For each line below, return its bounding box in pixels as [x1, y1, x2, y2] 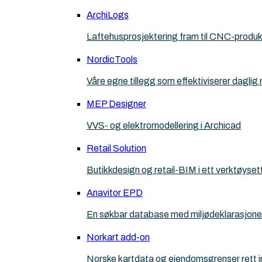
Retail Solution [87, 143, 146, 153]
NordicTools [87, 54, 137, 64]
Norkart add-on [87, 232, 150, 242]
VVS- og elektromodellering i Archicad [87, 120, 241, 130]
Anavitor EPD [87, 188, 143, 198]
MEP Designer [87, 99, 146, 109]
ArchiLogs [87, 10, 129, 20]
